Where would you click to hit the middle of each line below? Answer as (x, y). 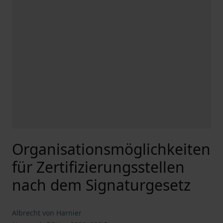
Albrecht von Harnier (47, 213)
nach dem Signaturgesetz (101, 185)
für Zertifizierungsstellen (98, 167)
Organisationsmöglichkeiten (111, 149)
